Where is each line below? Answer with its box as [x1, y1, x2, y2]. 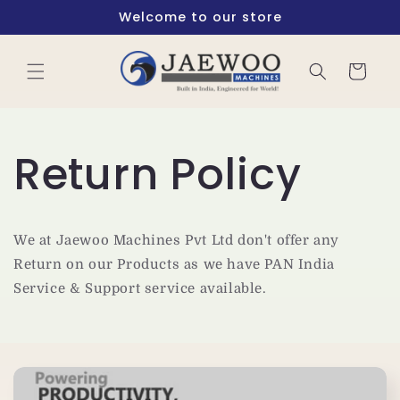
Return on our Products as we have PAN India [13, 255, 335, 272]
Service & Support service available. [13, 279, 267, 296]
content [26, 20, 81, 37]
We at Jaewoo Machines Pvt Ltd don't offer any [13, 231, 340, 248]
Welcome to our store [118, 8, 282, 26]
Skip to [26, 4, 77, 21]
